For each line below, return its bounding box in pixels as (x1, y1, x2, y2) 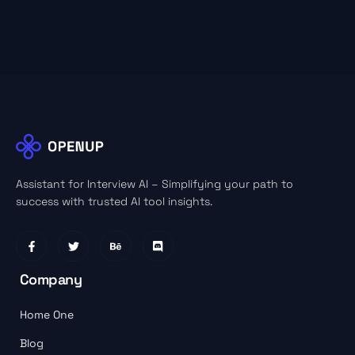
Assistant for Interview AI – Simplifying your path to (16, 177, 293, 192)
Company (20, 270, 82, 289)
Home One (20, 307, 74, 323)
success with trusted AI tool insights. (16, 194, 212, 209)
